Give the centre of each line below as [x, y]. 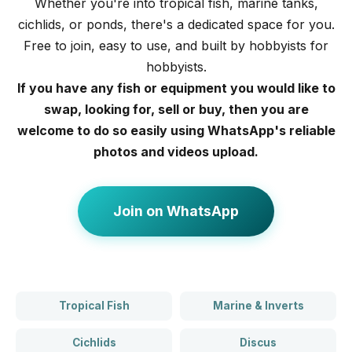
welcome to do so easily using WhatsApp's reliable [176, 130]
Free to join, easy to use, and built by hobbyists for [176, 46]
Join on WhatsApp [176, 211]
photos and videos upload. [176, 152]
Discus [258, 343]
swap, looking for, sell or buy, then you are [176, 109]
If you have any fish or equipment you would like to [176, 88]
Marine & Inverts [258, 306]
